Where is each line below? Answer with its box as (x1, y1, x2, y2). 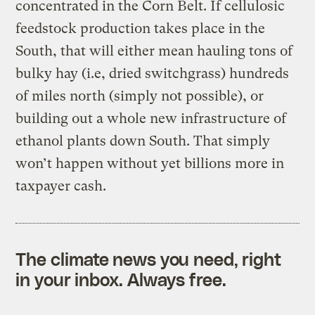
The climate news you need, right (15, 247, 282, 269)
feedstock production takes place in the (15, 20, 266, 37)
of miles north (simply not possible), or (15, 87, 264, 104)
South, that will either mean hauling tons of (15, 42, 293, 59)
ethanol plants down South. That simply (15, 132, 271, 149)
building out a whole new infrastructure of (15, 110, 287, 127)
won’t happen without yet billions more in (15, 155, 285, 172)
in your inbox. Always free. (15, 268, 226, 290)
